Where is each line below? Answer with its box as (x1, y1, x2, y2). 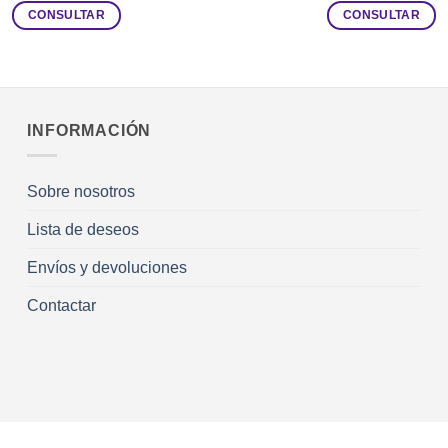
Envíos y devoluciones (27, 258, 188, 276)
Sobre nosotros (27, 182, 136, 200)
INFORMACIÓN (27, 122, 152, 140)
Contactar (27, 296, 97, 314)
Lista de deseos (27, 220, 140, 238)
